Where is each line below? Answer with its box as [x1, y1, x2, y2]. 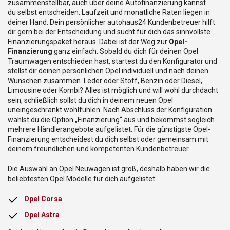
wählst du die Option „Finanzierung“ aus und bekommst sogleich [8, 115, 215, 124]
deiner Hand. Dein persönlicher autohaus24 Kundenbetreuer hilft [8, 17, 215, 26]
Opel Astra [24, 210, 60, 219]
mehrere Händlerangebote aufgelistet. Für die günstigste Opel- [8, 125, 210, 133]
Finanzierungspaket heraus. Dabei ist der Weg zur [8, 37, 169, 46]
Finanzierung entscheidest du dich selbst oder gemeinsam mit [8, 135, 208, 143]
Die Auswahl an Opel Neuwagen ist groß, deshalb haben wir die [8, 164, 210, 173]
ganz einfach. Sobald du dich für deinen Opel [52, 47, 198, 55]
